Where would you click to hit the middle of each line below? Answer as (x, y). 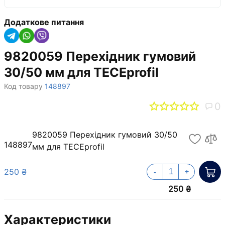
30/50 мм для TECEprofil (81, 72)
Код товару (23, 86)
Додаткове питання (44, 22)
